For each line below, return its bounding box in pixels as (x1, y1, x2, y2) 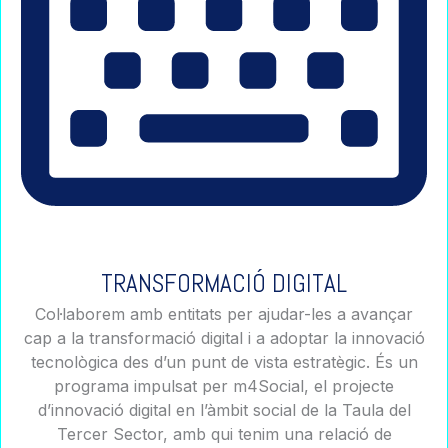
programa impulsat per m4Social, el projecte (54, 375, 394, 396)
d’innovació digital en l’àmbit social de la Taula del (37, 399, 411, 420)
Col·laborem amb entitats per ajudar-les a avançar (35, 303, 413, 324)
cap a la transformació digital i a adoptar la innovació (23, 327, 425, 348)
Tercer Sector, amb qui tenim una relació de (56, 423, 392, 444)
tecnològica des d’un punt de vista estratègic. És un (30, 351, 418, 372)
